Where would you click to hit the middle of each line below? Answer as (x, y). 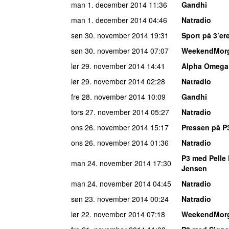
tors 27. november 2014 (110, 112)
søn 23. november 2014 (110, 199)
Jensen (194, 168)
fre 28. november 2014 (108, 96)
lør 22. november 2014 (108, 214)
